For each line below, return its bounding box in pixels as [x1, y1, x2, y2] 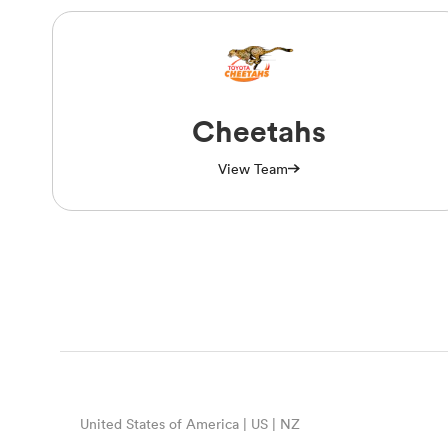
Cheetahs [191, 112, 326, 150]
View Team [217, 159, 288, 178]
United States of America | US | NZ [80, 414, 300, 433]
